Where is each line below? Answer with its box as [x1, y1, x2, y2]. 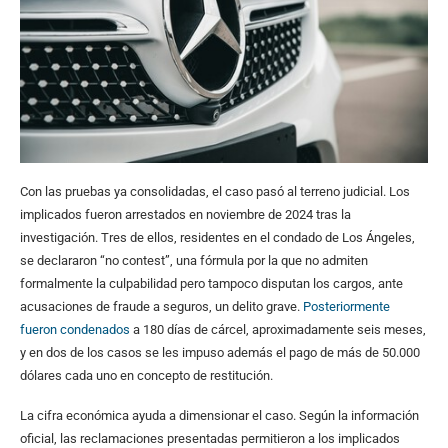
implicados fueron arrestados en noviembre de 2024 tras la [20, 206, 351, 222]
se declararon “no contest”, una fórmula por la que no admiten [20, 252, 368, 268]
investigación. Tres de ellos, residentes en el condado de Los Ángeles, [20, 229, 415, 245]
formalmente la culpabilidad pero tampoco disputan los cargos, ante [20, 275, 403, 291]
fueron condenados [20, 321, 130, 337]
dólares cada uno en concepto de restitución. [20, 367, 273, 383]
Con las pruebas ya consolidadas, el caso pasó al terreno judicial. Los [20, 183, 410, 199]
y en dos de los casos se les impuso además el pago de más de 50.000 [20, 344, 420, 360]
